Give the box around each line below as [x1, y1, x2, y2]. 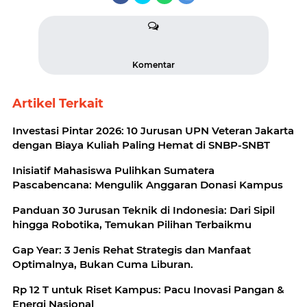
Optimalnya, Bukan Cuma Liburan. [12, 258, 193, 271]
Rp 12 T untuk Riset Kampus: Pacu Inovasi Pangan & [12, 283, 284, 297]
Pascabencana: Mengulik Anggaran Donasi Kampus [12, 178, 283, 192]
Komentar [132, 60, 175, 71]
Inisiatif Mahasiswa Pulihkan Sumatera [12, 164, 214, 177]
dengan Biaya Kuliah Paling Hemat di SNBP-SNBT [12, 138, 270, 152]
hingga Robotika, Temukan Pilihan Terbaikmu [12, 218, 251, 232]
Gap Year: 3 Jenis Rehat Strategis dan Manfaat [12, 243, 251, 257]
